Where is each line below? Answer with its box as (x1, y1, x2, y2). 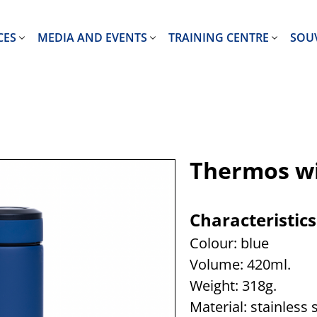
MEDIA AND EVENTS (38, 29, 148, 45)
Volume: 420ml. (189, 255, 291, 274)
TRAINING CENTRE (168, 29, 270, 45)
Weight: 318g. (189, 276, 277, 295)
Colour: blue (189, 234, 269, 253)
